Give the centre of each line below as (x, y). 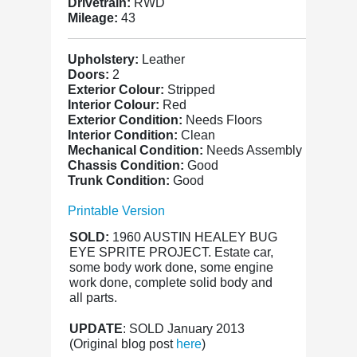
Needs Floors (224, 120)
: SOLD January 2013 (184, 329)
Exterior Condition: (127, 120)
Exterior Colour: (118, 90)
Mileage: (94, 18)
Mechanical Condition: (137, 150)
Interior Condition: (124, 135)
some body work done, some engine (171, 267)
